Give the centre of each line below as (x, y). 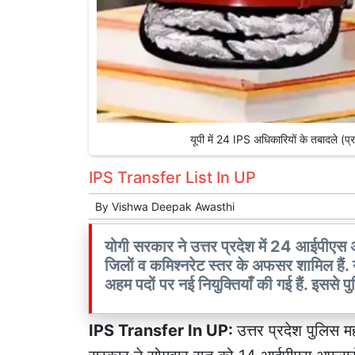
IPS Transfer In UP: (163, 330)
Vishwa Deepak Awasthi (173, 206)
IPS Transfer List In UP (172, 177)
